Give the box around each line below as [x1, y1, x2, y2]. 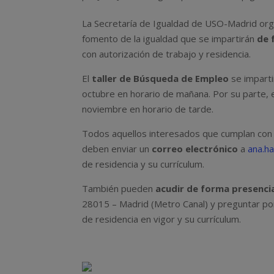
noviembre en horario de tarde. [82, 102, 214, 115]
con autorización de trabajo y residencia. [82, 47, 251, 60]
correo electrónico [152, 142, 239, 155]
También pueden [82, 182, 156, 194]
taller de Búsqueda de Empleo [92, 72, 229, 84]
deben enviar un [82, 142, 152, 155]
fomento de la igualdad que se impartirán [82, 32, 257, 45]
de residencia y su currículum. [82, 157, 205, 170]
